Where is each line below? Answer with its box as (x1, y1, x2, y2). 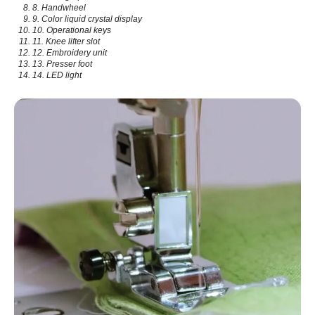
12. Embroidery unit (32, 48, 107, 58)
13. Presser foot (32, 59, 92, 69)
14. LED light (32, 70, 82, 80)
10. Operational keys (32, 25, 111, 35)
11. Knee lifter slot (32, 37, 100, 46)
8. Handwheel (32, 3, 86, 13)
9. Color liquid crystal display (32, 14, 142, 24)
